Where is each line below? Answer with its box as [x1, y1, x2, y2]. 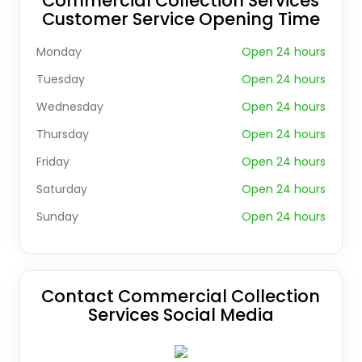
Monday [36, 44, 82, 60]
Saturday [36, 181, 87, 197]
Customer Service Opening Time [41, 7, 320, 31]
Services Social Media [87, 303, 274, 326]
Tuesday [36, 71, 85, 87]
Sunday [36, 208, 78, 225]
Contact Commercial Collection [41, 284, 321, 308]
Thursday [36, 126, 89, 142]
